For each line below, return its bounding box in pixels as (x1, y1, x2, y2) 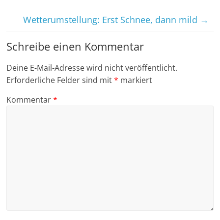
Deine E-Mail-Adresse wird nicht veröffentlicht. (6, 62, 178, 74)
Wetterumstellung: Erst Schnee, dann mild (23, 14, 200, 26)
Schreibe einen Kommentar (6, 39, 144, 54)
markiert (118, 75, 153, 86)
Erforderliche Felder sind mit (6, 75, 114, 86)
